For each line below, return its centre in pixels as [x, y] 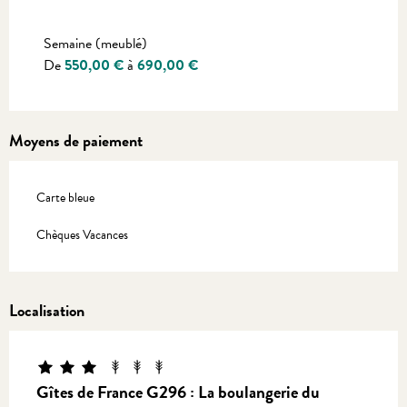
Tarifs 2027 [79, 24]
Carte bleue [65, 198]
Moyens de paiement [76, 141]
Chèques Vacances [82, 235]
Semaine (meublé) [95, 44]
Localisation [47, 311]
